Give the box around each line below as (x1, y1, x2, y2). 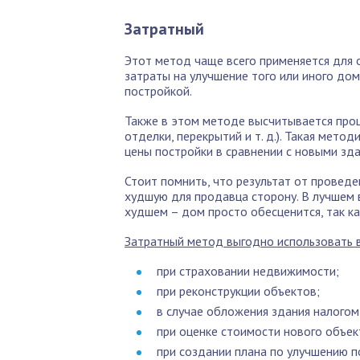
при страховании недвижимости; (157, 263, 339, 279)
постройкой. (125, 83, 192, 99)
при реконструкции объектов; (157, 283, 320, 299)
